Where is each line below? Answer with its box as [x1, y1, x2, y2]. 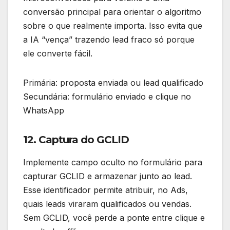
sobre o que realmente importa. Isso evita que [23, 20, 202, 31]
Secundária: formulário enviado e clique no [23, 91, 191, 102]
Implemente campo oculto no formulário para [23, 157, 202, 167]
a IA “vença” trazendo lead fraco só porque [23, 34, 195, 45]
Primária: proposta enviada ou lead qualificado [23, 77, 203, 88]
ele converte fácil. [23, 48, 92, 59]
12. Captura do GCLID [23, 133, 129, 146]
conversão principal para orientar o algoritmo [23, 6, 201, 17]
